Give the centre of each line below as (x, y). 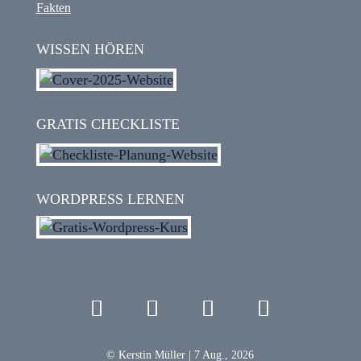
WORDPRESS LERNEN (110, 199)
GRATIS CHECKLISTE (108, 124)
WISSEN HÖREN (90, 49)
